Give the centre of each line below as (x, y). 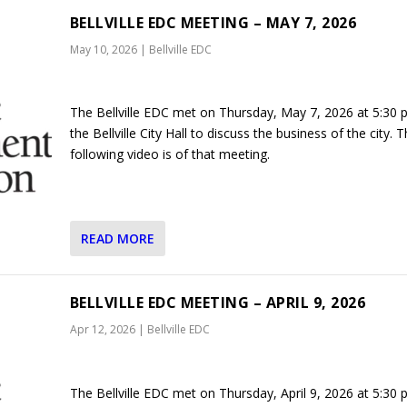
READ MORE (117, 239)
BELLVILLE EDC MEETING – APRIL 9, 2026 (218, 303)
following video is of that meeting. (169, 154)
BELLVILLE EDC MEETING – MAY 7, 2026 (213, 22)
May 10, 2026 (103, 49)
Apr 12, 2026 (102, 330)
